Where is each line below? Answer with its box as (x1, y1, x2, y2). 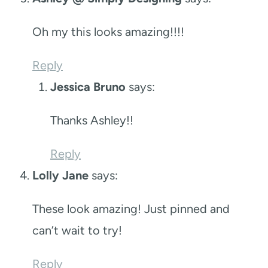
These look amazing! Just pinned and (32, 201, 230, 216)
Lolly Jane (32, 167, 89, 182)
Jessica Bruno (50, 79, 126, 94)
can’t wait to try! (32, 223, 122, 237)
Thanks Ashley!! (50, 112, 133, 127)
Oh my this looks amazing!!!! (32, 24, 184, 39)
